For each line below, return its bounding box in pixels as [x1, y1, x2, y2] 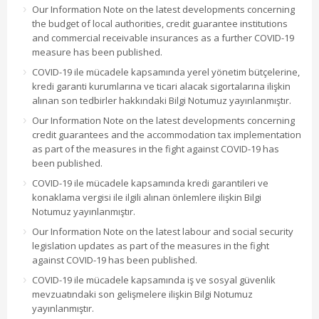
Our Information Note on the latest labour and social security [32, 225, 293, 239]
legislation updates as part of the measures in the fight [32, 239, 269, 253]
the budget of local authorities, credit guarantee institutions [32, 17, 288, 31]
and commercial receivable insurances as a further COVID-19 [32, 31, 294, 45]
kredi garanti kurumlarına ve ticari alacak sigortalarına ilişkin [32, 80, 291, 93]
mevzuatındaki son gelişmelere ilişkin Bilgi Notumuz [32, 288, 253, 301]
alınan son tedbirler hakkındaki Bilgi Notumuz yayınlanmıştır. [32, 94, 291, 108]
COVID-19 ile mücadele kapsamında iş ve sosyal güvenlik [32, 273, 276, 287]
